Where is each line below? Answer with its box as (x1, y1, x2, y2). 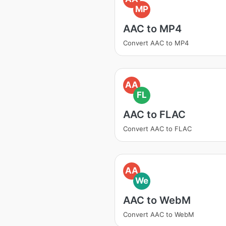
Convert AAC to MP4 (123, 39, 189, 47)
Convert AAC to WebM (123, 210, 194, 218)
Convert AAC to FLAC (123, 125, 192, 133)
